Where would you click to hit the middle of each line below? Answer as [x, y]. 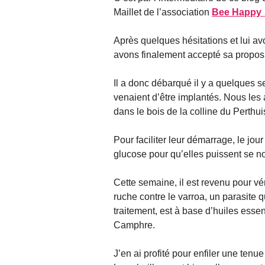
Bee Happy [237, 12]
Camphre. [134, 225]
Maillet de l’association [163, 12]
